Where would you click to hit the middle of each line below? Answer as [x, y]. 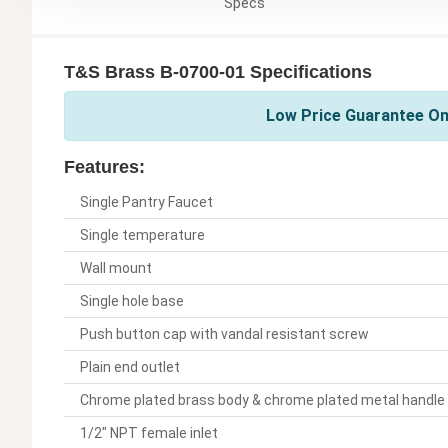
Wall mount [116, 267]
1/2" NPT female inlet [149, 432]
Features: [104, 166]
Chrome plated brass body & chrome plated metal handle [262, 399]
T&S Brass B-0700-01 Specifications [218, 71]
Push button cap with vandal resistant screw [224, 333]
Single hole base [132, 300]
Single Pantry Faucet [146, 201]
